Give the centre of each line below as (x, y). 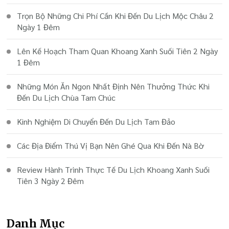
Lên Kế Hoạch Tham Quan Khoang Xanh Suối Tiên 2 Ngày (118, 51)
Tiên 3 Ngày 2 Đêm (51, 180)
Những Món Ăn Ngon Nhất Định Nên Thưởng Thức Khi (113, 86)
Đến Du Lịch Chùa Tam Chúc (66, 97)
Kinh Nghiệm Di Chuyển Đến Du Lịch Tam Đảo (96, 121)
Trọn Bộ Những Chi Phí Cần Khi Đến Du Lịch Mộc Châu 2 (116, 15)
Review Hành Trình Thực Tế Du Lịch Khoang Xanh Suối (113, 169)
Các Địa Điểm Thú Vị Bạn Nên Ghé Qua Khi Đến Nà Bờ (111, 145)
